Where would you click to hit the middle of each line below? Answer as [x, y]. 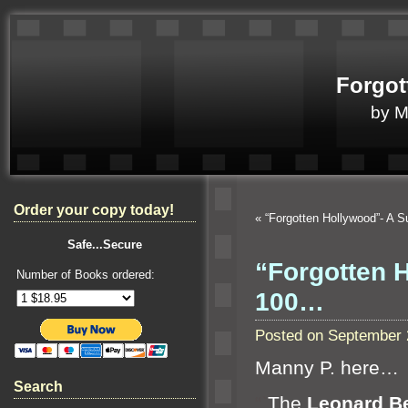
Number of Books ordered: [86, 275]
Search [38, 387]
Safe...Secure [105, 245]
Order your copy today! [94, 210]
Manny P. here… [327, 368]
